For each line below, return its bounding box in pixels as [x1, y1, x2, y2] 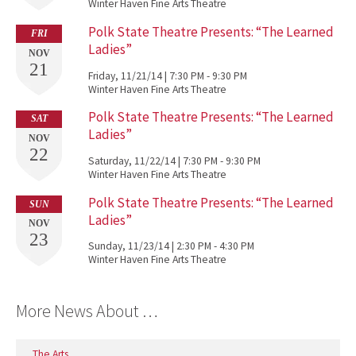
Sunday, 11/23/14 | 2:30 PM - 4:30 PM [87, 239, 254, 253]
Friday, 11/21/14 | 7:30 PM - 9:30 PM [87, 68, 247, 83]
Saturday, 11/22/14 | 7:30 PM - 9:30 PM [87, 154, 261, 168]
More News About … [16, 300, 158, 323]
